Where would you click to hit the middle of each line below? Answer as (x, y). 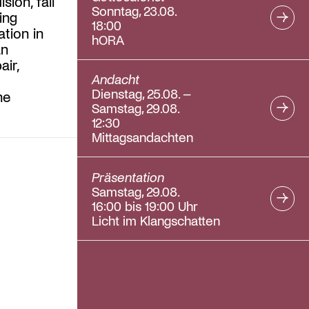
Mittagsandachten (143, 137)
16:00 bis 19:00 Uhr (145, 206)
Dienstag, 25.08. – (142, 93)
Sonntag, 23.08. (135, 10)
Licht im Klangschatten (156, 220)
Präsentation (128, 177)
